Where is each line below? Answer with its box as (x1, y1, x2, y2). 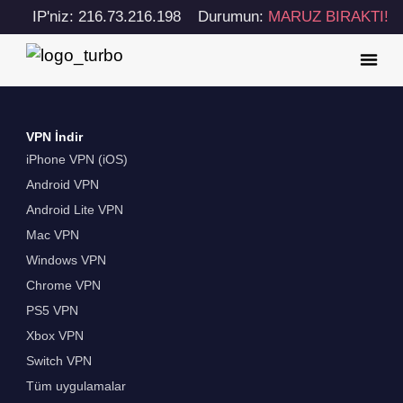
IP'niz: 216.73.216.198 (31, 8, 181, 25)
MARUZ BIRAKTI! (267, 8, 389, 25)
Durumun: (197, 8, 268, 25)
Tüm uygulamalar (25, 379, 126, 394)
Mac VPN (25, 228, 79, 243)
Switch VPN (25, 354, 92, 369)
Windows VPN (25, 253, 106, 268)
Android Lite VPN (25, 202, 123, 218)
